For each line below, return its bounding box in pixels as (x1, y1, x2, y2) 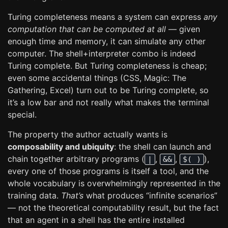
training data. (8, 190, 61, 201)
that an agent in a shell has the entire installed (8, 215, 185, 225)
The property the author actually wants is (8, 129, 167, 139)
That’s (61, 190, 83, 201)
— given (166, 24, 200, 34)
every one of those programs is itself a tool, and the (8, 166, 209, 176)
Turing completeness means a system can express (8, 12, 204, 22)
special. (8, 109, 37, 120)
